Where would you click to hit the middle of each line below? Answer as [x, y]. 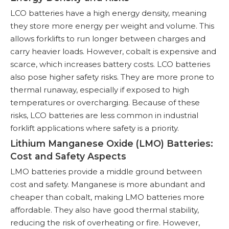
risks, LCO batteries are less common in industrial [104, 115]
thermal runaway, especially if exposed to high [100, 89]
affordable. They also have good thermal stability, [105, 210]
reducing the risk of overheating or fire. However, [105, 222]
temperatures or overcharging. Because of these [105, 102]
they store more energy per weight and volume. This [112, 26]
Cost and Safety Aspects [68, 156]
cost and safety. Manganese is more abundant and [108, 184]
